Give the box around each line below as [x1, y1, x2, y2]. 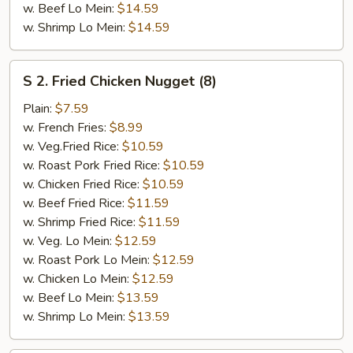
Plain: [23, 99, 55, 117]
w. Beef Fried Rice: [23, 194, 128, 212]
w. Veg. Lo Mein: [23, 232, 115, 250]
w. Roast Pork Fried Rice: [23, 156, 163, 174]
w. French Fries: [23, 118, 110, 136]
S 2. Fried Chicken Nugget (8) [23, 71, 217, 91]
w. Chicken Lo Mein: [23, 269, 132, 288]
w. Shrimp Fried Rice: [23, 213, 139, 231]
